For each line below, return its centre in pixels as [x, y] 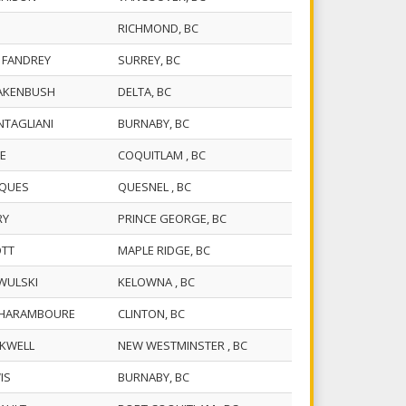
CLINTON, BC [154, 314]
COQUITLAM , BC [164, 155]
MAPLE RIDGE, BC [167, 251]
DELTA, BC [147, 92]
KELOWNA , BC [159, 282]
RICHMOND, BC [161, 29]
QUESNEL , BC [157, 187]
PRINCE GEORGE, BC [175, 219]
